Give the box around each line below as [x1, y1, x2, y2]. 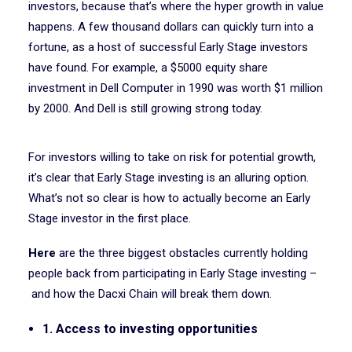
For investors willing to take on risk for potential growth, [28, 150, 316, 164]
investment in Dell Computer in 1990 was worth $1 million [28, 81, 323, 95]
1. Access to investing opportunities [42, 321, 258, 336]
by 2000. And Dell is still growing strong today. [28, 101, 262, 115]
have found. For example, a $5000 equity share [28, 60, 268, 75]
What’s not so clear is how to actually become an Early [28, 191, 310, 205]
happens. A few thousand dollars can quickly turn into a [28, 20, 313, 34]
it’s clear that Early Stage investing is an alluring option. [28, 170, 309, 185]
